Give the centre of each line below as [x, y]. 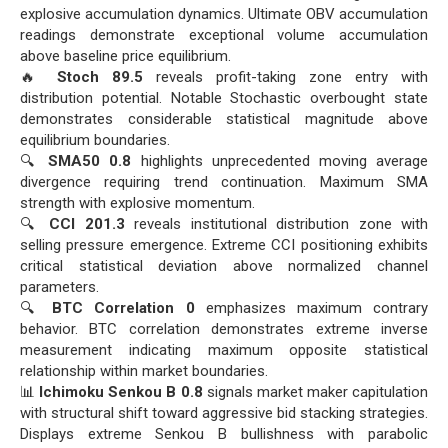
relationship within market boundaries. [144, 371]
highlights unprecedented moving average [280, 161]
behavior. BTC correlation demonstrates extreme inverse [224, 329]
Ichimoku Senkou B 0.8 [121, 392]
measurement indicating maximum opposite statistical [224, 350]
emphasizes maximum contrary [311, 308]
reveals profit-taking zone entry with [285, 77]
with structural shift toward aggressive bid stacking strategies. [224, 413]
